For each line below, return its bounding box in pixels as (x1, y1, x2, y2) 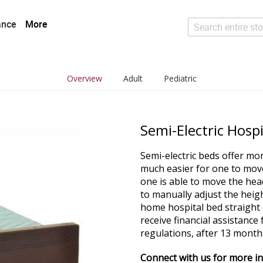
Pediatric (163, 73, 197, 84)
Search (186, 35, 212, 46)
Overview (66, 73, 102, 84)
